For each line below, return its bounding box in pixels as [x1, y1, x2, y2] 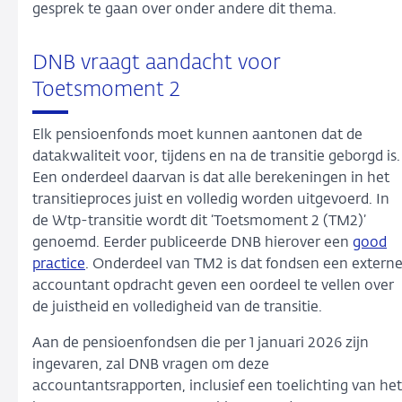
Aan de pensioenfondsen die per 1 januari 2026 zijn [32, 336, 369, 352]
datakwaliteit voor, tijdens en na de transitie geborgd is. [32, 150, 400, 165]
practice [32, 258, 85, 273]
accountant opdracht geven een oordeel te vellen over [32, 279, 394, 294]
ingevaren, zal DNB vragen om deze [32, 358, 269, 373]
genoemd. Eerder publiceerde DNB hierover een [32, 236, 353, 251]
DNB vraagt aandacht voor [32, 52, 281, 74]
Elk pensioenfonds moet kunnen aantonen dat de [32, 128, 363, 144]
